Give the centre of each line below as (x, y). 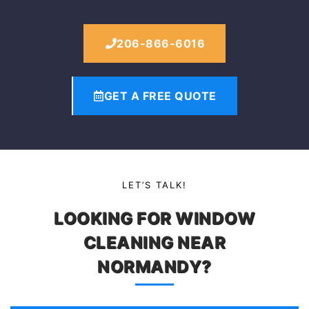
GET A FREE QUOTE (160, 96)
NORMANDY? (154, 266)
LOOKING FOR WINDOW (154, 218)
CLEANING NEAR (154, 242)
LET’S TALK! (154, 185)
